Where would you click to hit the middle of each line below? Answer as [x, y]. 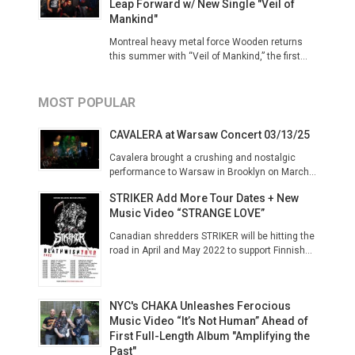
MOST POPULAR [87, 103]
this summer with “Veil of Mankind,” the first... [208, 56]
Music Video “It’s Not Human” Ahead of [209, 321]
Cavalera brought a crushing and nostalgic [202, 158]
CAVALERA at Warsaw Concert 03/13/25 [210, 135]
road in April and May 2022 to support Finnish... [211, 250]
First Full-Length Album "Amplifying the [210, 336]
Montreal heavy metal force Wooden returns [206, 42]
